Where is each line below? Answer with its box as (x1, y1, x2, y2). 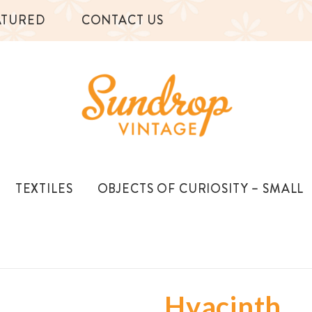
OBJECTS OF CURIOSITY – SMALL (97, 180, 304, 198)
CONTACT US (81, 11, 164, 29)
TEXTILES (15, 180, 73, 198)
